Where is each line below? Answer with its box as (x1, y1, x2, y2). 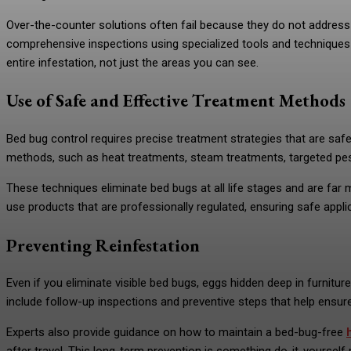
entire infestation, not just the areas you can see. (6, 55, 259, 70)
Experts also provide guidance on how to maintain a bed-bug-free (6, 325, 346, 340)
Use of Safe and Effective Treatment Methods (6, 89, 346, 113)
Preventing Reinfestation (6, 233, 200, 257)
